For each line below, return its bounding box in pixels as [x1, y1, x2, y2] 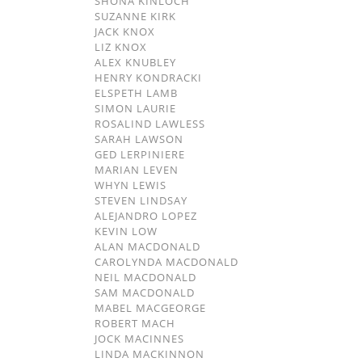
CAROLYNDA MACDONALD [95, 255, 238, 269]
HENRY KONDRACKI [95, 70, 202, 85]
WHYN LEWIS [95, 178, 166, 192]
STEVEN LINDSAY [95, 193, 187, 208]
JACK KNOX [95, 24, 155, 39]
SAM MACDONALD [95, 285, 195, 300]
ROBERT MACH [95, 316, 175, 330]
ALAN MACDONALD [95, 239, 200, 254]
